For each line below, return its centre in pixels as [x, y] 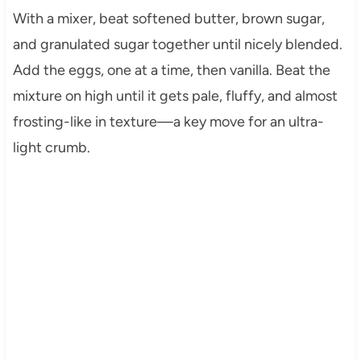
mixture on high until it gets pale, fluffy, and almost [175, 95]
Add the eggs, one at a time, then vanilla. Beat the [171, 70]
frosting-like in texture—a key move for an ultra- [168, 121]
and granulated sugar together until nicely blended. [177, 44]
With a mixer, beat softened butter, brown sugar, [168, 18]
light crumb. [51, 147]
